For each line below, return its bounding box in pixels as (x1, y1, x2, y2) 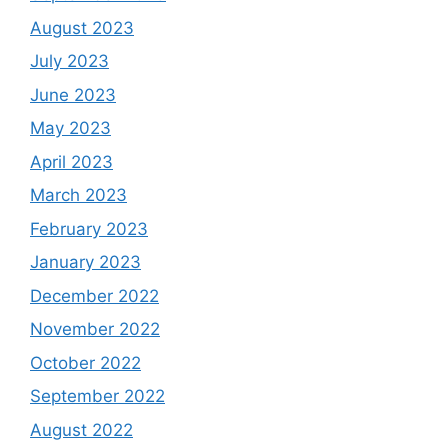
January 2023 (30, 252, 141, 273)
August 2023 (30, 17, 134, 38)
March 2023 (30, 185, 127, 206)
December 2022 (30, 285, 159, 306)
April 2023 (30, 151, 113, 172)
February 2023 (30, 218, 148, 239)
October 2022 (30, 352, 141, 373)
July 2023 (30, 51, 109, 72)
